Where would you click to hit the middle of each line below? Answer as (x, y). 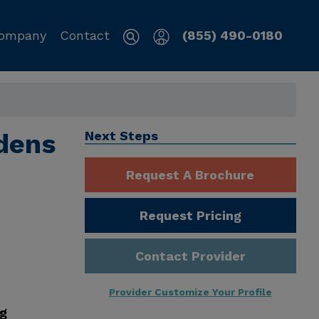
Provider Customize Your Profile (190, 292)
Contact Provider (190, 256)
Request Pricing (190, 216)
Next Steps (121, 136)
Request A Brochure (190, 175)
